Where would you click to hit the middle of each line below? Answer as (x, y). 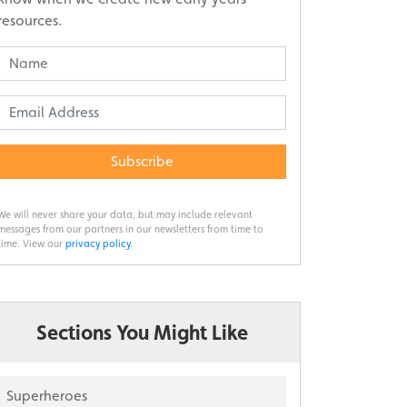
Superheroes (47, 395)
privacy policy (98, 243)
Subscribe (142, 161)
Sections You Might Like (142, 332)
